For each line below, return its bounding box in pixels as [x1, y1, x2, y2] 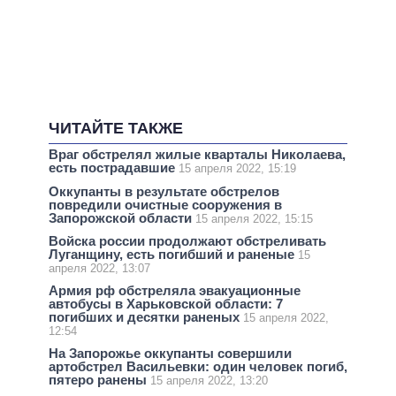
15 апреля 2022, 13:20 [150, 374, 268, 388]
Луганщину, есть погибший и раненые [49, 246, 298, 262]
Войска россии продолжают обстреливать [49, 232, 326, 248]
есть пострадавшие [49, 160, 179, 176]
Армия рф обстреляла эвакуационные [49, 282, 301, 298]
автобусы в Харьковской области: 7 [49, 295, 283, 311]
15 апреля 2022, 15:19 [179, 162, 296, 176]
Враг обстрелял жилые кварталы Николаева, [49, 147, 346, 163]
